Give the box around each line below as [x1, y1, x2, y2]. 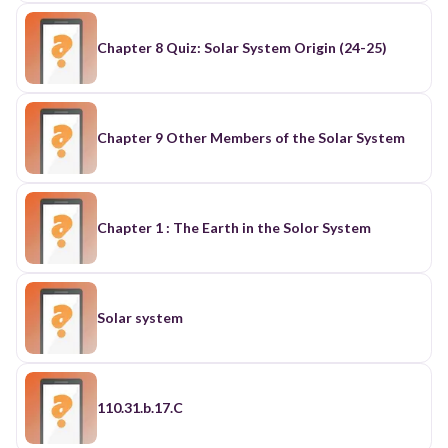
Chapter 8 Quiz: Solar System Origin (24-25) [97, 38, 387, 56]
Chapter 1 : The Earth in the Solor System [97, 218, 371, 236]
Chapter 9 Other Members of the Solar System [97, 128, 405, 146]
